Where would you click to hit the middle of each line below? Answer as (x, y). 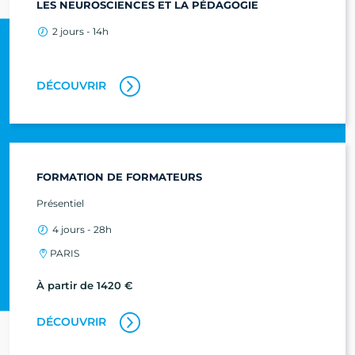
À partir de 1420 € (85, 285)
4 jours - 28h (80, 229)
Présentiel (60, 203)
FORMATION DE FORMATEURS (119, 176)
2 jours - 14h (79, 31)
